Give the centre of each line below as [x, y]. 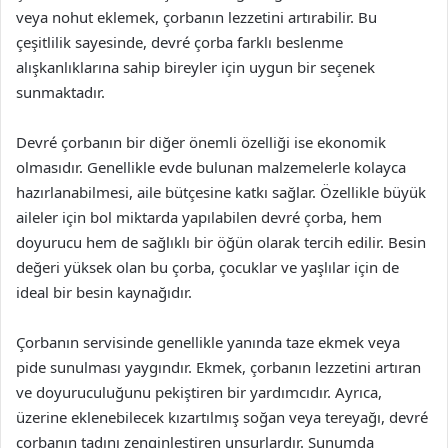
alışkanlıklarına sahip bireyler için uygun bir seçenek [195, 67]
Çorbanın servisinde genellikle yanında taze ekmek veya [208, 342]
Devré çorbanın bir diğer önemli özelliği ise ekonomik [201, 142]
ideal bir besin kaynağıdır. [104, 292]
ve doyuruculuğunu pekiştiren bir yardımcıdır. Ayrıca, [199, 392]
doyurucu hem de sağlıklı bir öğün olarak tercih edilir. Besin [221, 242]
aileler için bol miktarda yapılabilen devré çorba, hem [199, 217]
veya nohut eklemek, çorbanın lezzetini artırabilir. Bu [196, 17]
